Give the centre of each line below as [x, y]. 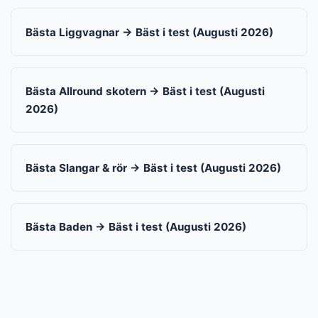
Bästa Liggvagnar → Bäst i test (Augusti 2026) [149, 32]
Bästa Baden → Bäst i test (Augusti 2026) [136, 227]
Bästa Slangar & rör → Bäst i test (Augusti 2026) [153, 168]
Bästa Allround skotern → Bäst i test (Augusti [145, 91]
